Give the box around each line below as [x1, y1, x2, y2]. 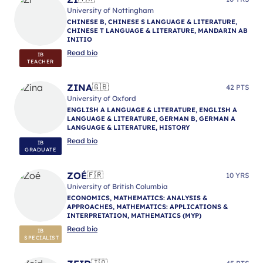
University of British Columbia [67, 181, 168, 191]
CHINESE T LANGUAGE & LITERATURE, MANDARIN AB [67, 26, 248, 35]
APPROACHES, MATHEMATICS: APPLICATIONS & [67, 202, 228, 211]
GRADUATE [25, 146, 56, 153]
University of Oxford [67, 93, 136, 103]
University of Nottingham [67, 5, 154, 15]
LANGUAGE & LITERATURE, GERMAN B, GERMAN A [67, 114, 235, 123]
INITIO [67, 35, 92, 43]
